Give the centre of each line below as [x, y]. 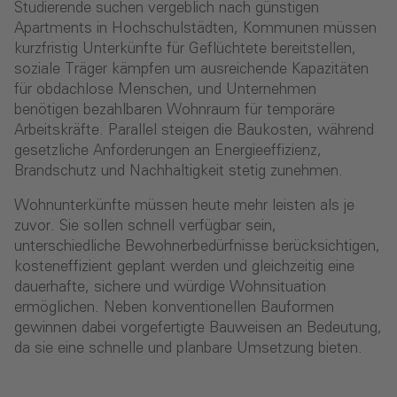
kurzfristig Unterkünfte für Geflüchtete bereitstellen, [185, 50]
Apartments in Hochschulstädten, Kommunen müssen [195, 29]
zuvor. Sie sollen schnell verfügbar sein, [145, 227]
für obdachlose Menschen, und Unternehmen [165, 90]
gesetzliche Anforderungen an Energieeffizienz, [168, 152]
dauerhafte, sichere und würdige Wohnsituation [170, 288]
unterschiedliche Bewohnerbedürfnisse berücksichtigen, [197, 247]
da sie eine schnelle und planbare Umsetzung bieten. [188, 349]
